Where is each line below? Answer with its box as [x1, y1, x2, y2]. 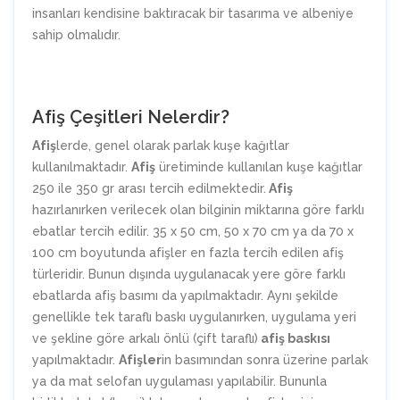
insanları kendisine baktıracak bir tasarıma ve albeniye [32, 6, 354, 21]
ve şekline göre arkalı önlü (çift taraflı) [32, 331, 258, 346]
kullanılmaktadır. [32, 160, 131, 175]
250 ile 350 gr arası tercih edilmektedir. [32, 181, 266, 196]
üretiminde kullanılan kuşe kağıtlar [155, 160, 362, 175]
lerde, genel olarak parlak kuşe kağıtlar [56, 138, 289, 154]
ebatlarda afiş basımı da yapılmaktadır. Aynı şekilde [32, 288, 338, 304]
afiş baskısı [258, 331, 330, 346]
